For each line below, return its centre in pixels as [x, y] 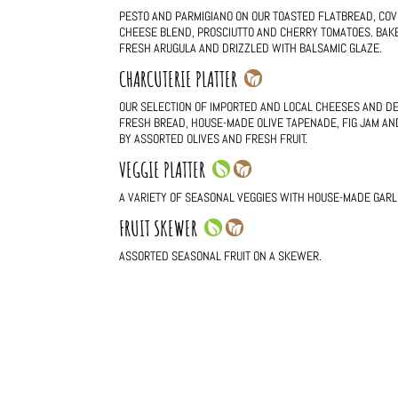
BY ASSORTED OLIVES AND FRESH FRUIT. [214, 139]
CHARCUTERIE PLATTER [182, 80]
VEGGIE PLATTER [166, 170]
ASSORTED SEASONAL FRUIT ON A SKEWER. [221, 256]
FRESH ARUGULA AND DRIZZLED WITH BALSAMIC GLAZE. [251, 48]
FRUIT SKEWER [162, 229]
